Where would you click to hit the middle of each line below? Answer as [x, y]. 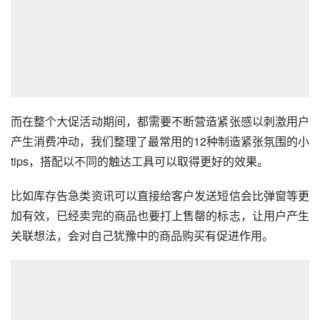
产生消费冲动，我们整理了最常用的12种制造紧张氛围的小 [160, 141]
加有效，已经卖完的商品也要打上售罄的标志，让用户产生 [160, 215]
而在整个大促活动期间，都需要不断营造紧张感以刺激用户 [160, 121]
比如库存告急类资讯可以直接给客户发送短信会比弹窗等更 [160, 195]
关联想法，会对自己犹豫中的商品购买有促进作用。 [142, 235]
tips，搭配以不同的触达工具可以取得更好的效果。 [140, 161]
